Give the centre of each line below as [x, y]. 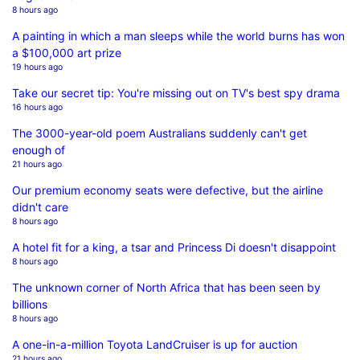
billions [30, 304]
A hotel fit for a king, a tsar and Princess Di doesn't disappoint [174, 247]
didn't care [40, 207]
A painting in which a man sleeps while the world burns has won [178, 35]
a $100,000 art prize [67, 52]
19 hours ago [37, 67]
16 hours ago [37, 107]
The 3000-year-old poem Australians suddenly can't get [160, 133]
